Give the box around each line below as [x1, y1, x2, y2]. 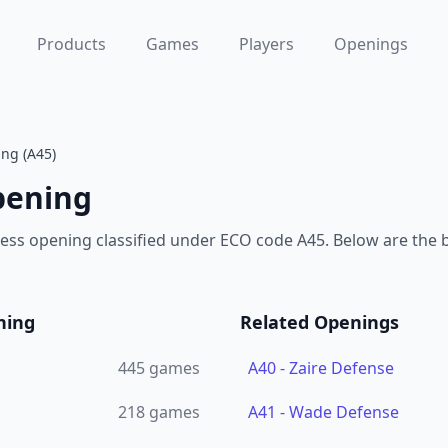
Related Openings [240, 310, 399, 334]
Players [238, 33, 294, 55]
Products [36, 33, 106, 55]
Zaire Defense [289, 357, 394, 379]
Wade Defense [289, 401, 399, 423]
